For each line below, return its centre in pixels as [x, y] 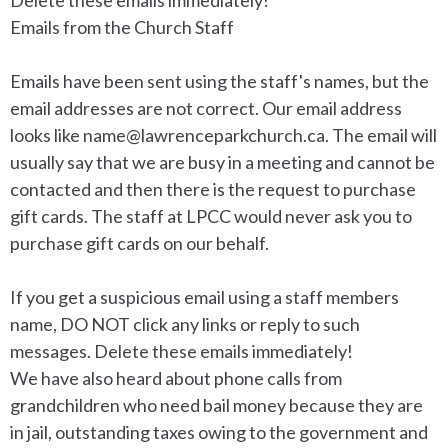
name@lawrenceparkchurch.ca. [207, 134]
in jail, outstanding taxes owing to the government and [219, 431]
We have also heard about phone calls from [176, 377]
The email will [384, 134]
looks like [46, 134]
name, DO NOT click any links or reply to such [185, 323]
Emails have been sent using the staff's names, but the [219, 80]
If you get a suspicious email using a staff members [204, 296]
